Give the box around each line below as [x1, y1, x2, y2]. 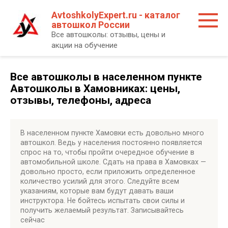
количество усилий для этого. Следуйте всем [20, 177, 179, 185]
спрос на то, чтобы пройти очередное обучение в [20, 148, 194, 156]
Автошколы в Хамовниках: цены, [10, 82, 180, 95]
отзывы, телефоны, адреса [10, 94, 151, 106]
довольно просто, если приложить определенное [20, 167, 195, 176]
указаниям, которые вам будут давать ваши [20, 187, 174, 195]
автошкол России [51, 19, 130, 30]
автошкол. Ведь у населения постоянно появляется [20, 138, 202, 147]
